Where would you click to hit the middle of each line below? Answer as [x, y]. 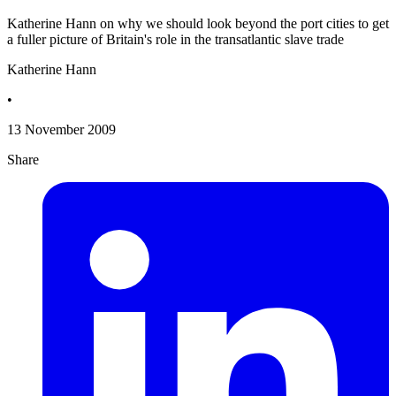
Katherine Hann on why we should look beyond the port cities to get [198, 24]
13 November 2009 [61, 130]
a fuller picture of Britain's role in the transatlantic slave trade [175, 40]
